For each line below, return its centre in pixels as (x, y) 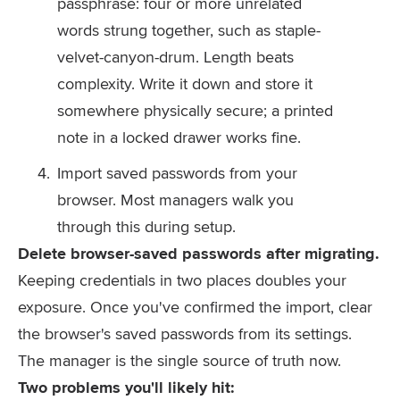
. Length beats (245, 57)
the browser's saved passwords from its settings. (185, 333)
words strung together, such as (166, 30)
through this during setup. (146, 226)
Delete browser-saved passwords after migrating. (199, 254)
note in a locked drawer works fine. (179, 137)
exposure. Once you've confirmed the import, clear (195, 307)
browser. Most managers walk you (175, 200)
